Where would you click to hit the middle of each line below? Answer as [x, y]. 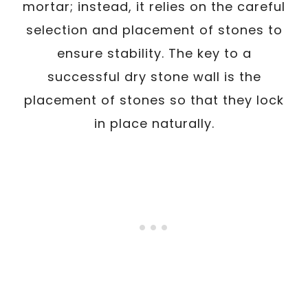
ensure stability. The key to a [154, 53]
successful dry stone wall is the [154, 76]
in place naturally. [154, 123]
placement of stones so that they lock [154, 100]
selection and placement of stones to [154, 30]
